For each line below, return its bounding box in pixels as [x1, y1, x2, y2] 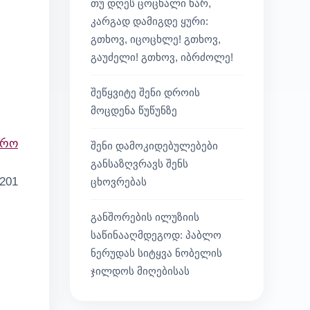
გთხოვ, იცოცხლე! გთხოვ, [91, 33, 221, 45]
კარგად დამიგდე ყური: [91, 15, 208, 27]
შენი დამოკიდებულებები [91, 140, 218, 152]
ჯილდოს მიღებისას [91, 265, 190, 277]
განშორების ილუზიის [91, 211, 199, 223]
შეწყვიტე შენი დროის [91, 86, 200, 98]
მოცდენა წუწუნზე [91, 104, 177, 116]
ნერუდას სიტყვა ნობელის [91, 247, 222, 259]
